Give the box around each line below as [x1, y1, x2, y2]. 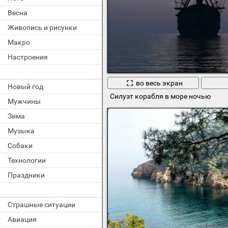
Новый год [8, 82, 43, 91]
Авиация [8, 215, 37, 223]
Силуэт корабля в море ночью [109, 92, 211, 101]
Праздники [8, 171, 45, 179]
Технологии [8, 156, 46, 164]
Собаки [8, 141, 33, 150]
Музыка [8, 127, 35, 135]
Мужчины [8, 97, 41, 105]
